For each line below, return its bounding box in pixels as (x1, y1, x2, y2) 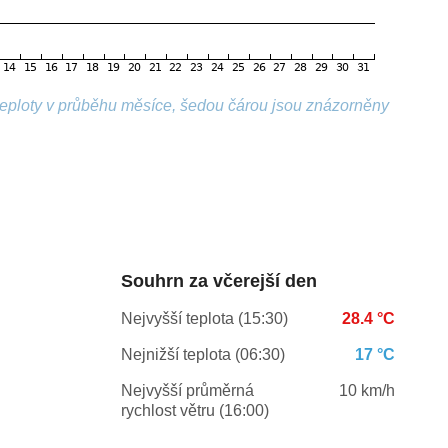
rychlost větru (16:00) (120, 402, 269, 420)
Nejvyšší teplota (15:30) (120, 310, 288, 328)
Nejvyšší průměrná (120, 382, 254, 400)
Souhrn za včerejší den (120, 271, 317, 292)
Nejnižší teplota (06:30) (120, 346, 285, 364)
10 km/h (338, 382, 395, 400)
